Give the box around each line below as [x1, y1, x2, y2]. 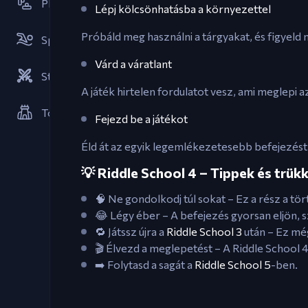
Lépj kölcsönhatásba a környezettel [95, 2, 271, 15]
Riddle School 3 [166, 225, 242, 238]
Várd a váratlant [95, 57, 172, 70]
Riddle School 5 [195, 258, 271, 271]
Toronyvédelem [41, 106, 120, 119]
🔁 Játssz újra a [95, 225, 166, 238]
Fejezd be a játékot [95, 112, 188, 125]
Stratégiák [41, 69, 92, 82]
